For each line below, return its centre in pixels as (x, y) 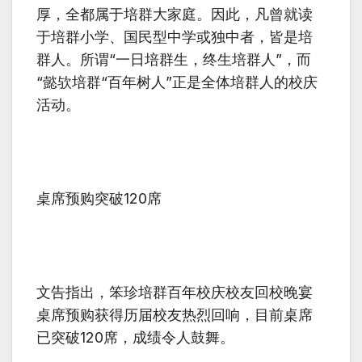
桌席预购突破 (80, 198)
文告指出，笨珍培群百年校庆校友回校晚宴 (175, 292)
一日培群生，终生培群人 (196, 59)
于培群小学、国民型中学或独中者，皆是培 (175, 36)
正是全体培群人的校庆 (245, 82)
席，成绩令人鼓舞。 (169, 337)
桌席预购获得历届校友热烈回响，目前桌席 (175, 314)
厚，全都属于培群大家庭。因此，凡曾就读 (175, 14)
